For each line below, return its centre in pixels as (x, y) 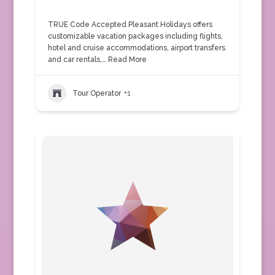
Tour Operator (96, 93)
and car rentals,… (77, 60)
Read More (126, 60)
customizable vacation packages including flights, (135, 36)
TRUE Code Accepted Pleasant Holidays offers (130, 25)
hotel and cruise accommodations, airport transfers (136, 48)
